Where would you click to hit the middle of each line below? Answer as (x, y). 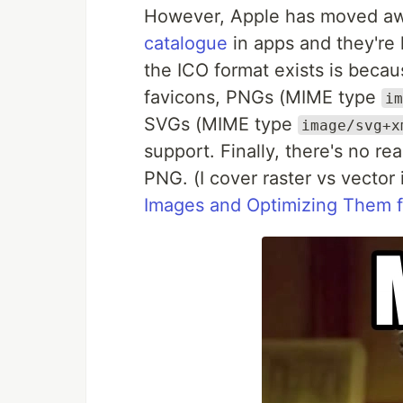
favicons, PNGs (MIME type (263, 97)
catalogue (186, 43)
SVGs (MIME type (221, 124)
